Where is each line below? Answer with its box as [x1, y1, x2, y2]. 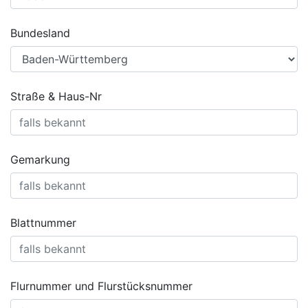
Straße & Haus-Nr [10, 89, 102, 103]
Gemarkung [10, 153, 70, 166]
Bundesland [10, 26, 70, 40]
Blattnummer [10, 216, 76, 230]
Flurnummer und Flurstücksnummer [10, 279, 192, 293]
